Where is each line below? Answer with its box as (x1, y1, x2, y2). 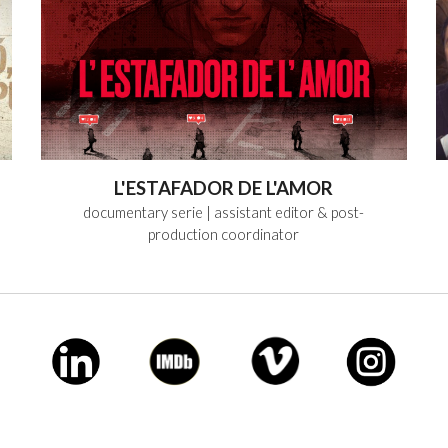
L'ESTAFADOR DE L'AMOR (114, 176, 334, 199)
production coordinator (148, 225, 300, 243)
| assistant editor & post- (206, 203, 365, 221)
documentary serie (83, 203, 204, 221)
